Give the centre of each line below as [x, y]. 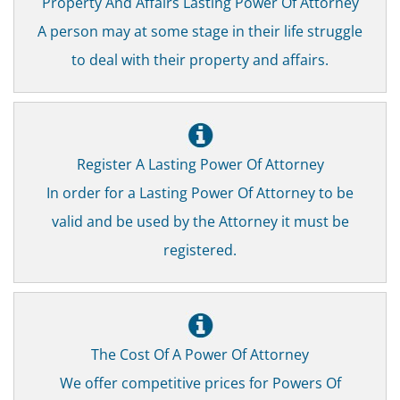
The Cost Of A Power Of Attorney [200, 354]
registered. [200, 249]
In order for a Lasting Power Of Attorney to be [200, 192]
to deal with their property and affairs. [200, 59]
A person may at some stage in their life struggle [200, 30]
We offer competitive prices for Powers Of [200, 382]
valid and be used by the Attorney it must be [200, 221]
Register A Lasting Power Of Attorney [200, 163]
